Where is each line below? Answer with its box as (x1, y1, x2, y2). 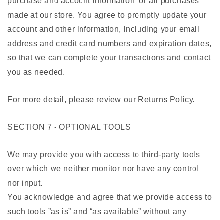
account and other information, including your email (7, 25, 200, 34)
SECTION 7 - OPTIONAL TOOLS (7, 123, 131, 132)
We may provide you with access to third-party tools (7, 150, 200, 159)
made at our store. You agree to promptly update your (7, 11, 207, 20)
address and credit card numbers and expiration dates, (7, 39, 212, 48)
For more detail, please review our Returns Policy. (7, 95, 195, 104)
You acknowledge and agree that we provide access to (7, 193, 212, 202)
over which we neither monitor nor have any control (7, 165, 199, 173)
